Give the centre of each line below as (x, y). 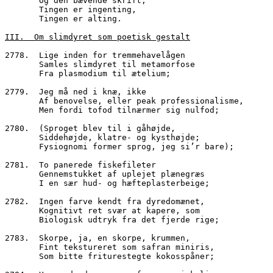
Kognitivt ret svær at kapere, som (119, 210)
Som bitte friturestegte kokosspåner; (127, 256)
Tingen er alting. (80, 18)
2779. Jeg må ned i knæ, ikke (76, 91)
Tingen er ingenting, (90, 9)
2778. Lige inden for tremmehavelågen (95, 55)
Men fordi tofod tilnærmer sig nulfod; (129, 110)
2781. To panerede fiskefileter (80, 165)
